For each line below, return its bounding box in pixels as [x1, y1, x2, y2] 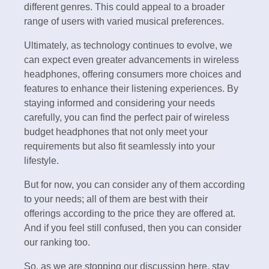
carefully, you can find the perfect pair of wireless [24, 112, 229, 122]
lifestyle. [24, 155, 59, 166]
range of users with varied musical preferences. [24, 16, 224, 26]
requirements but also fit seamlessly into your [24, 141, 215, 151]
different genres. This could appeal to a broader [24, 1, 225, 12]
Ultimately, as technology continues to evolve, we [24, 40, 232, 50]
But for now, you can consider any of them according [24, 179, 245, 190]
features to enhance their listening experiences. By [24, 83, 238, 94]
